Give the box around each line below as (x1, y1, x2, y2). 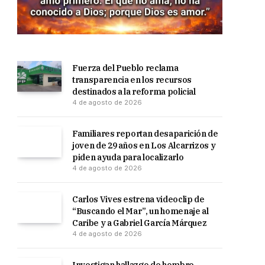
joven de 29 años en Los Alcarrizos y (72, 140, 216, 151)
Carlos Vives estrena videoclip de (72, 194, 205, 205)
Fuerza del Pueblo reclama (72, 63, 179, 73)
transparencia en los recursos (72, 75, 192, 85)
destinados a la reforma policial (72, 86, 196, 97)
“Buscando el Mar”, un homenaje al (72, 206, 209, 216)
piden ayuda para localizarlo (72, 152, 184, 163)
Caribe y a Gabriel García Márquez (72, 218, 207, 228)
